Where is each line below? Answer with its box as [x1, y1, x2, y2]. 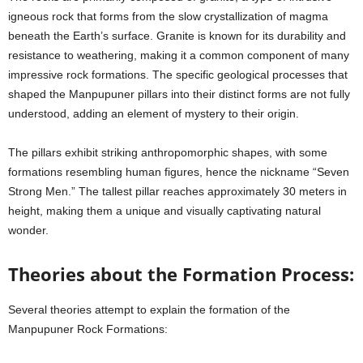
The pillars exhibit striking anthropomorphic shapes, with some [8, 146, 327, 160]
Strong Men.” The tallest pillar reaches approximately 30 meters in [8, 185, 347, 199]
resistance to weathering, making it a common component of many [8, 49, 349, 62]
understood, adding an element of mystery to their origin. [8, 107, 299, 121]
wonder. [8, 224, 49, 237]
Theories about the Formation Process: [8, 262, 354, 287]
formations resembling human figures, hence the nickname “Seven [8, 165, 349, 179]
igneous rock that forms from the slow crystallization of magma [8, 10, 328, 23]
